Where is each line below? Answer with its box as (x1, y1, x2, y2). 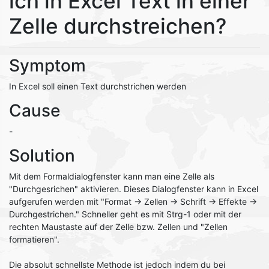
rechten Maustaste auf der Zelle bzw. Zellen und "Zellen (9, 222, 228, 232)
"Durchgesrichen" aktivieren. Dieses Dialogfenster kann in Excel (9, 184, 258, 194)
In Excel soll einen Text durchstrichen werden (9, 81, 186, 91)
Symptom (9, 55, 86, 76)
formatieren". (9, 234, 59, 244)
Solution (9, 145, 75, 166)
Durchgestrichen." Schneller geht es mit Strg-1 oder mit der (9, 209, 241, 219)
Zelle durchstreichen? (9, 13, 226, 38)
